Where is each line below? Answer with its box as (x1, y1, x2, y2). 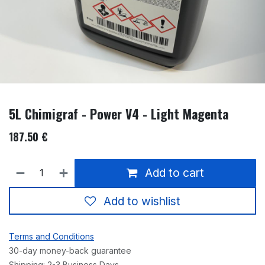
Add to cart (142, 166, 205, 180)
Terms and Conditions (9, 231, 94, 242)
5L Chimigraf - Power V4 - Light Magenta (9, 104, 228, 123)
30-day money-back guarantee (9, 245, 131, 256)
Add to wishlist (104, 193, 180, 208)
